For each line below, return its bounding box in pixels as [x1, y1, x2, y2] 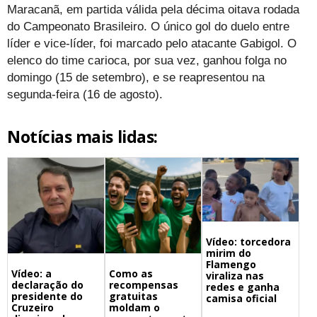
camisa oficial [206, 292, 277, 306]
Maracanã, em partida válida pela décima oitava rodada [7, 2, 299, 16]
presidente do [11, 289, 83, 304]
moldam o [108, 301, 160, 315]
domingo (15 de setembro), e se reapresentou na [7, 70, 265, 84]
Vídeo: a [11, 267, 52, 281]
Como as [108, 267, 153, 281]
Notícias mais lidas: [7, 125, 158, 148]
